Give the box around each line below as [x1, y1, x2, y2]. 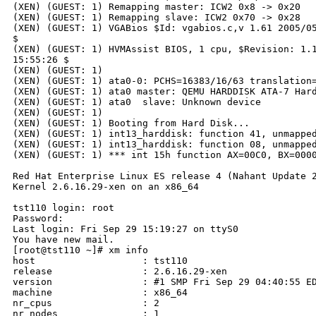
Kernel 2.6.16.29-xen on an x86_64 [13, 181, 199, 193]
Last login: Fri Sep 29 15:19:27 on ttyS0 [13, 224, 238, 235]
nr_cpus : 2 [13, 298, 159, 309]
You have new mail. [13, 234, 114, 245]
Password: [13, 213, 63, 224]
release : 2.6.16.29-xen [13, 266, 227, 277]
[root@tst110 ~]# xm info [13, 245, 148, 256]
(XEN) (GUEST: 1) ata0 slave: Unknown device [13, 97, 261, 108]
